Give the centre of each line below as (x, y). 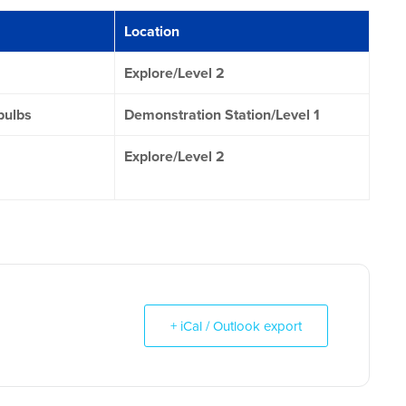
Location (152, 32)
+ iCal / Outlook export (236, 326)
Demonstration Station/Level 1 (222, 115)
